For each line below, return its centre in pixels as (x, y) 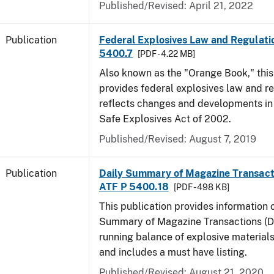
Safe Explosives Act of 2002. (165, 119)
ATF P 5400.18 (134, 187)
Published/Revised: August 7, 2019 (178, 139)
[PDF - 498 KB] (201, 187)
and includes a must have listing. (173, 252)
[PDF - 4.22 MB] (167, 54)
